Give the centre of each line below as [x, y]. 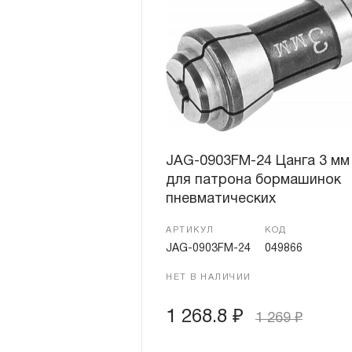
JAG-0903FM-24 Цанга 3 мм [258, 161]
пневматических [221, 199]
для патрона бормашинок [253, 180]
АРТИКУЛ [190, 230]
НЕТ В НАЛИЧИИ [209, 277]
